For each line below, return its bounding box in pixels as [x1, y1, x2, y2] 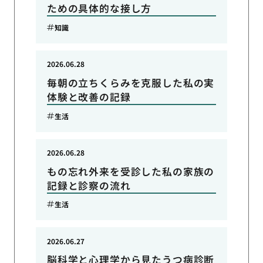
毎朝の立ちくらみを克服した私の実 [46, 76, 215, 90]
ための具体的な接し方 [46, 1, 152, 16]
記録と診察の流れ [46, 178, 131, 193]
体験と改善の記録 [46, 90, 131, 104]
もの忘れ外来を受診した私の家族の [46, 164, 215, 178]
